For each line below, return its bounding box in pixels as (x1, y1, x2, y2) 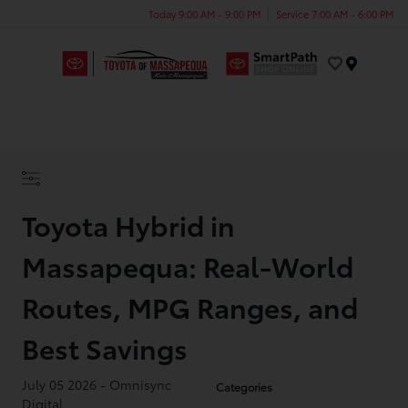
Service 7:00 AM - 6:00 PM (276, 5, 393, 21)
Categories (216, 379, 273, 394)
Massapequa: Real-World (22, 246, 354, 285)
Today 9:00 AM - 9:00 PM (148, 5, 260, 21)
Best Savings (22, 328, 189, 367)
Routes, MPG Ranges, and (22, 287, 359, 326)
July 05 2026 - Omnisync (22, 375, 172, 393)
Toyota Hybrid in (22, 205, 236, 244)
